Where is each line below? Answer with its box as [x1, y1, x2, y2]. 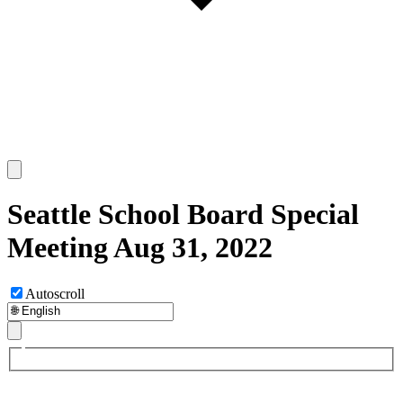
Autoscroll [25, 285, 85, 301]
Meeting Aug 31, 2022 [7, 231, 273, 264]
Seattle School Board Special [7, 198, 359, 231]
